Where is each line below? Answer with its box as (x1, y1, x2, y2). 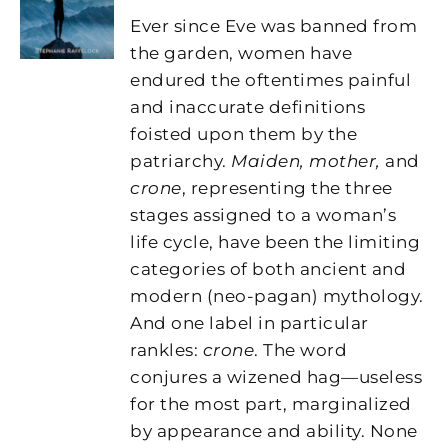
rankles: (130, 339, 203, 360)
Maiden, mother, (231, 150, 386, 171)
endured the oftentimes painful (130, 69, 412, 90)
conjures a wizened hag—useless (130, 366, 423, 387)
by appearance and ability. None (130, 420, 418, 441)
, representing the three (181, 177, 393, 198)
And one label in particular (130, 312, 369, 333)
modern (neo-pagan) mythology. (130, 285, 424, 306)
